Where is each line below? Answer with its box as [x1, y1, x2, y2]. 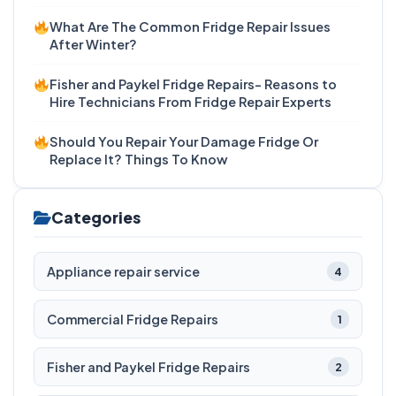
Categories [51, 208, 141, 228]
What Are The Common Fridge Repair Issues [49, 19, 331, 35]
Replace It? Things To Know [49, 151, 229, 168]
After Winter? [49, 36, 138, 53]
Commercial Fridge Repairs [47, 310, 218, 327]
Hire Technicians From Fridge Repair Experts [49, 94, 332, 110]
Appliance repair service [47, 263, 200, 279]
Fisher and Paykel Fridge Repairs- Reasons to [49, 76, 338, 93]
